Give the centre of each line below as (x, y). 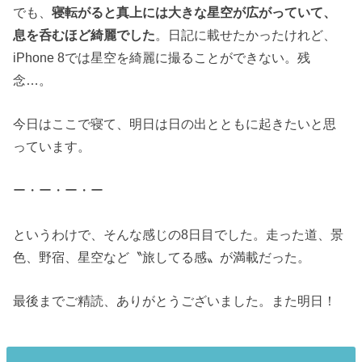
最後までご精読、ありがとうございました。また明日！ (175, 301)
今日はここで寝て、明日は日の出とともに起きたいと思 (175, 124)
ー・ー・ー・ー (59, 190)
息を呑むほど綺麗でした (84, 34)
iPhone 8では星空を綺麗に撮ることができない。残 (162, 57)
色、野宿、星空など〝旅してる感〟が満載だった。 (162, 257)
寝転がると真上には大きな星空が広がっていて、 (194, 12)
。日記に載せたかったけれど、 (246, 34)
